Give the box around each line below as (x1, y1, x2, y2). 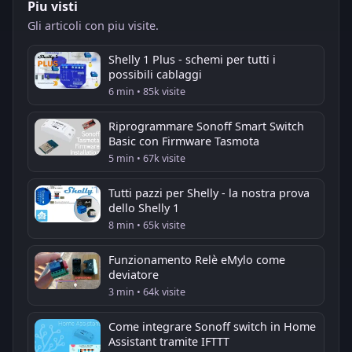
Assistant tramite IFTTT (108, 333, 229, 349)
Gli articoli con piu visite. (27, 17, 159, 33)
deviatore (108, 266, 159, 282)
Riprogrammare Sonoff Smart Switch (108, 118, 304, 134)
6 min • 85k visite (108, 84, 185, 98)
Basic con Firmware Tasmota (108, 133, 259, 148)
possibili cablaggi (108, 66, 202, 82)
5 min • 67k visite (108, 151, 185, 165)
